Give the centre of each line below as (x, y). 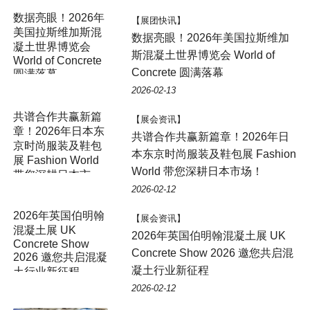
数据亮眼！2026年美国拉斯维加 (210, 37)
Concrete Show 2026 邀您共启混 (212, 253)
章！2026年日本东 (58, 131)
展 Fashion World (56, 160)
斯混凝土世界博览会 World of (203, 55)
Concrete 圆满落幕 (177, 72)
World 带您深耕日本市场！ (197, 171)
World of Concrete (57, 60)
